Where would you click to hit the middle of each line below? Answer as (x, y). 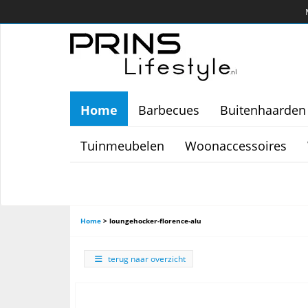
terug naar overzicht (147, 259)
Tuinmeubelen (122, 146)
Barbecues (169, 110)
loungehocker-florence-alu (155, 221)
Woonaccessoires (236, 146)
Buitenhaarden (263, 110)
